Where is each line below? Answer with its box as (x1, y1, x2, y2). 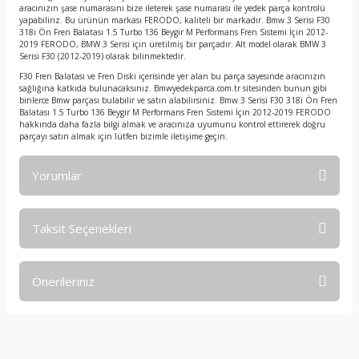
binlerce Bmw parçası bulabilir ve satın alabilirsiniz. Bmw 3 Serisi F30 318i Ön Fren (19, 95, 337, 106)
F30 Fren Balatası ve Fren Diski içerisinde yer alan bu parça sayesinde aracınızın (19, 71, 325, 82)
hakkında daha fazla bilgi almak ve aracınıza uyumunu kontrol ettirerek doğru (19, 119, 325, 130)
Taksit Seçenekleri (32, 220, 131, 236)
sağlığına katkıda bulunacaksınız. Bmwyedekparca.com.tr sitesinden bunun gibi (19, 83, 327, 94)
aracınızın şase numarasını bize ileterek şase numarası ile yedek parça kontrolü (19, 2, 325, 14)
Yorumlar (32, 167, 82, 184)
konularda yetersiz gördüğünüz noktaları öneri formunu (19, 329, 292, 344)
